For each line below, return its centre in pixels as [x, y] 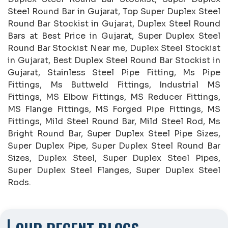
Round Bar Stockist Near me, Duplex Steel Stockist [114, 48]
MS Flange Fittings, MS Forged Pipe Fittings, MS [114, 109]
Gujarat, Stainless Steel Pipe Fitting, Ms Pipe [114, 72]
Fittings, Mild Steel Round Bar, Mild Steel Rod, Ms [114, 121]
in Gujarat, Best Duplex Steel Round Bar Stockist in [114, 60]
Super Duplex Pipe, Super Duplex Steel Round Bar [114, 146]
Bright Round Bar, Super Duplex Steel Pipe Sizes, [114, 133]
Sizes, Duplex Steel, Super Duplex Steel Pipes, [114, 158]
